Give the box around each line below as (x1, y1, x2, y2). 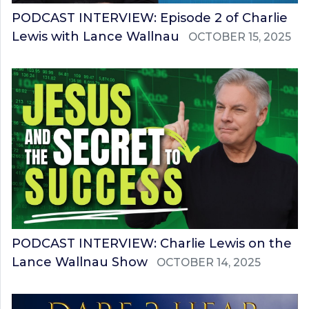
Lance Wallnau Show (12, 255, 148, 270)
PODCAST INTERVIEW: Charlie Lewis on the (12, 236, 292, 252)
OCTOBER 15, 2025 (188, 30, 291, 43)
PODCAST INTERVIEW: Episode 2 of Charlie (12, 10, 288, 26)
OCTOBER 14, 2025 (157, 256, 261, 270)
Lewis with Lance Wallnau (12, 28, 179, 44)
